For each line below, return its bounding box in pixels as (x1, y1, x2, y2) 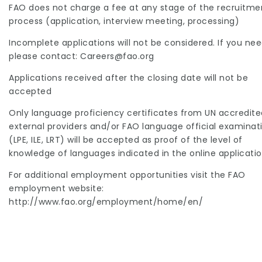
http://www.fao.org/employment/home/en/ (9, 195, 203, 208)
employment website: (9, 182, 104, 194)
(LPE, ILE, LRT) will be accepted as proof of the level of (9, 133, 243, 146)
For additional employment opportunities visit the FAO (9, 168, 246, 181)
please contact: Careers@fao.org (9, 50, 154, 62)
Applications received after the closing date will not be (9, 71, 248, 84)
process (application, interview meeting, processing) (9, 15, 239, 27)
